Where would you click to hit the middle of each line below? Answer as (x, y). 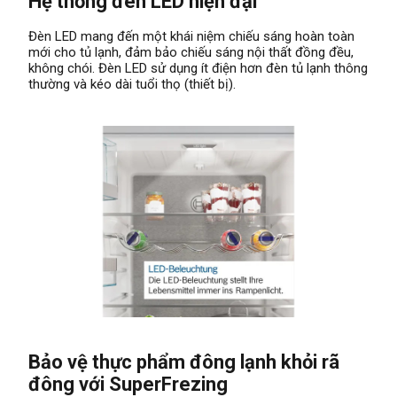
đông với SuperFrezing (128, 384)
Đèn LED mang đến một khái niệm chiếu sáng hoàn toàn (191, 36)
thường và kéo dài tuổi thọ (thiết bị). (132, 84)
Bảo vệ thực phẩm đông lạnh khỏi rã (184, 362)
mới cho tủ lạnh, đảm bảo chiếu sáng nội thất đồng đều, (191, 52)
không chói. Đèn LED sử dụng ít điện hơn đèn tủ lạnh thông (198, 68)
